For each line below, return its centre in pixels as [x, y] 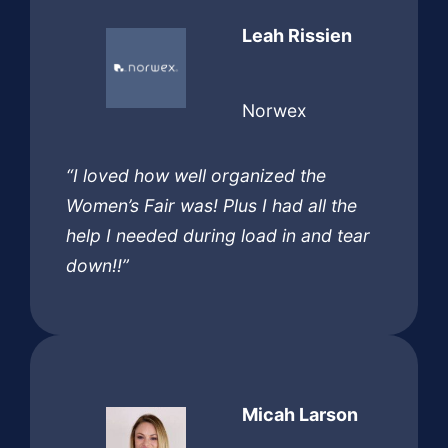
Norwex [274, 111]
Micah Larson [300, 415]
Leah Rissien [297, 35]
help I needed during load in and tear [218, 236]
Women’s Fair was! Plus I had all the [211, 206]
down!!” [97, 266]
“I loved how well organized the [196, 176]
